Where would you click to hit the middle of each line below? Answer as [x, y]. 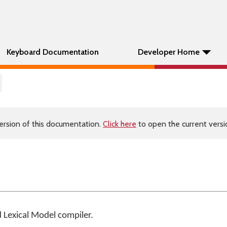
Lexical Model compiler [47, 216]
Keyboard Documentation [53, 52]
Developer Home [169, 52]
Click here [120, 124]
